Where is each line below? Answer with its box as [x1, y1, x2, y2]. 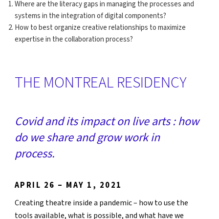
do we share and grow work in [15, 130, 160, 145]
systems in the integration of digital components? [15, 11, 166, 21]
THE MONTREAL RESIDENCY [15, 72, 187, 93]
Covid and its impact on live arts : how [15, 113, 199, 129]
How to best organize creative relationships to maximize [15, 23, 186, 33]
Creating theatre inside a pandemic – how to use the [15, 197, 188, 208]
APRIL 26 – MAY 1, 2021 [15, 179, 122, 191]
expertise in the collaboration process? [15, 35, 133, 44]
